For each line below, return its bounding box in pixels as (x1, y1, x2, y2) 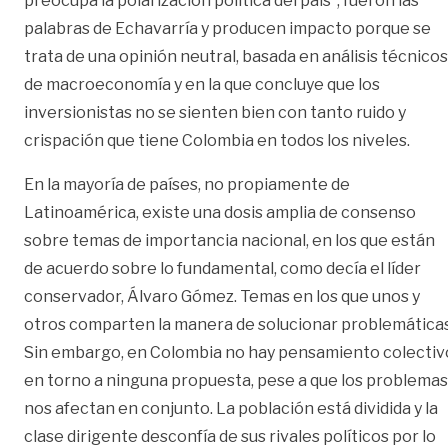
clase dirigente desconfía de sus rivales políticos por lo (24, 426, 436, 446)
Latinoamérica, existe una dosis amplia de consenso (24, 202, 416, 222)
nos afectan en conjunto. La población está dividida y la (24, 398, 438, 418)
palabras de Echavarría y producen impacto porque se (24, 18, 431, 38)
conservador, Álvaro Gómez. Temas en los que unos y (24, 286, 420, 306)
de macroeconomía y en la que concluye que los (24, 74, 380, 94)
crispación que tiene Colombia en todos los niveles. (24, 130, 410, 150)
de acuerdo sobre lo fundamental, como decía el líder (24, 258, 421, 278)
